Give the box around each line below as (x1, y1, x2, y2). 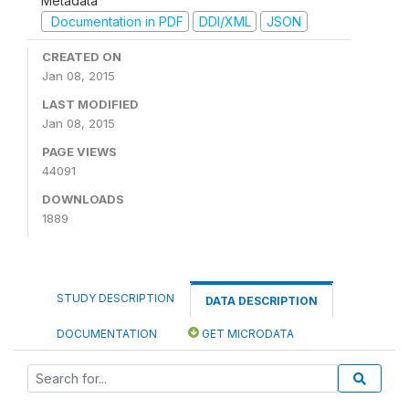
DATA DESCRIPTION (205, 294, 318, 308)
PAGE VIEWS (42, 144, 117, 159)
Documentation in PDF (47, 13, 184, 29)
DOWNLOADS (42, 192, 124, 206)
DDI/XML (198, 13, 251, 29)
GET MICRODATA (199, 327, 294, 341)
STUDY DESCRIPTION (57, 291, 174, 305)
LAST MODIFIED (42, 97, 139, 111)
